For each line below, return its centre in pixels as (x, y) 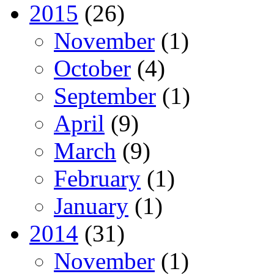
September (105, 95)
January (91, 206)
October (92, 68)
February (97, 178)
